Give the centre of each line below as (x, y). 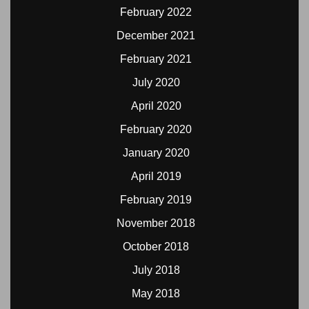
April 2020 (156, 106)
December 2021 (156, 36)
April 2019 (156, 176)
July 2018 (156, 270)
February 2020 (156, 129)
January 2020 (156, 153)
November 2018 (156, 223)
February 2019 (156, 200)
